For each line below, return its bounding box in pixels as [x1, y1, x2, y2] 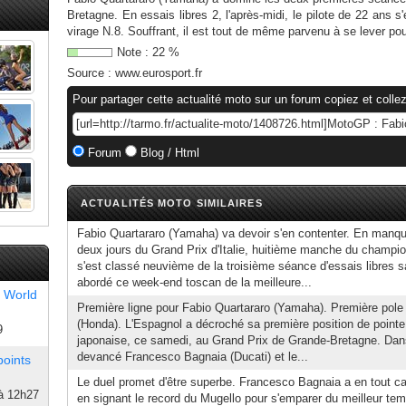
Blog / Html [137, 146, 199, 159]
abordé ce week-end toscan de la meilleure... [77, 275, 312, 289]
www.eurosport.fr [115, 66, 202, 80]
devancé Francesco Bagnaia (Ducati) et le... [77, 350, 308, 363]
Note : [117, 45, 152, 59]
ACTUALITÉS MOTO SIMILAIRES [81, 198, 263, 208]
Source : [67, 66, 115, 80]
